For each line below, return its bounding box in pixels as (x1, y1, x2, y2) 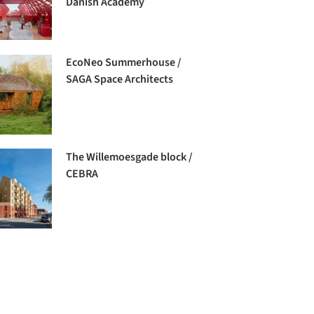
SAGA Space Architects (66, 71, 174, 88)
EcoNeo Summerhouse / (66, 55, 182, 71)
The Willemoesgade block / (66, 149, 193, 165)
